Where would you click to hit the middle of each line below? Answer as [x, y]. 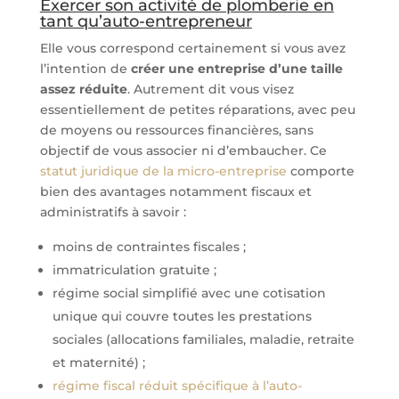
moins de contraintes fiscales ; [149, 247]
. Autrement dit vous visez [210, 89]
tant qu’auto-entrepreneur [146, 21]
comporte [320, 171]
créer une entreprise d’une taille [236, 69]
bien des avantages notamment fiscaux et [175, 191]
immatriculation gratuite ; [134, 270]
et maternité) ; [98, 362]
